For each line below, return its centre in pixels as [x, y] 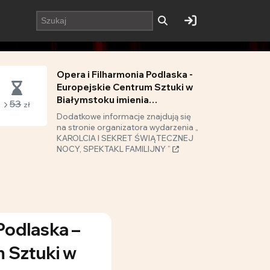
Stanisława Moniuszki [106, 112]
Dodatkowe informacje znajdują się [124, 116]
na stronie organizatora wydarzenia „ [127, 127]
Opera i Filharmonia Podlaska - [125, 74]
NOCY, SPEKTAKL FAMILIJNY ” [115, 149]
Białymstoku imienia [103, 100]
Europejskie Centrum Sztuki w [125, 87]
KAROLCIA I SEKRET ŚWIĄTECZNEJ [125, 138]
